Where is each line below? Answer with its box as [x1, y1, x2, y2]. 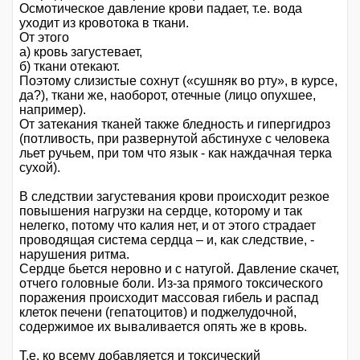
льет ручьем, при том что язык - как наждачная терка [19, 145, 332, 160]
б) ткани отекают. [19, 59, 120, 73]
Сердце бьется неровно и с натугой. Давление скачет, [19, 261, 339, 276]
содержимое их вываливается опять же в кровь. [19, 319, 307, 333]
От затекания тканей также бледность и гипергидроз [19, 117, 330, 131]
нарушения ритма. [19, 247, 129, 261]
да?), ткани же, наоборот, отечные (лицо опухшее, [19, 88, 316, 102]
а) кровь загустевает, [19, 44, 142, 59]
